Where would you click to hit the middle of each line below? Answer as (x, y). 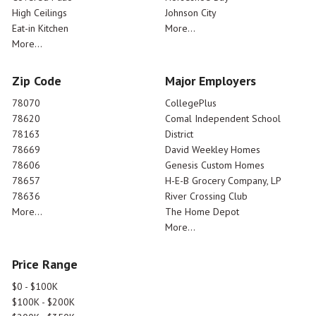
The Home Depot (202, 212)
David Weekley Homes (213, 150)
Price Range (45, 265)
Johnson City (191, 13)
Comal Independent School (223, 119)
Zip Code (37, 81)
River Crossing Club (206, 196)
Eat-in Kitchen (40, 29)
